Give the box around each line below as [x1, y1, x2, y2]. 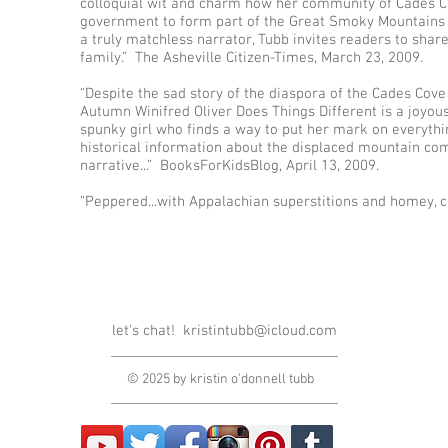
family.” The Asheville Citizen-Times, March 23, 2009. [80, 49, 431, 67]
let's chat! [111, 322, 183, 340]
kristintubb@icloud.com [182, 322, 337, 340]
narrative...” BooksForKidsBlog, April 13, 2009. [80, 157, 387, 175]
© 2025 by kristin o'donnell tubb [126, 371, 314, 388]
